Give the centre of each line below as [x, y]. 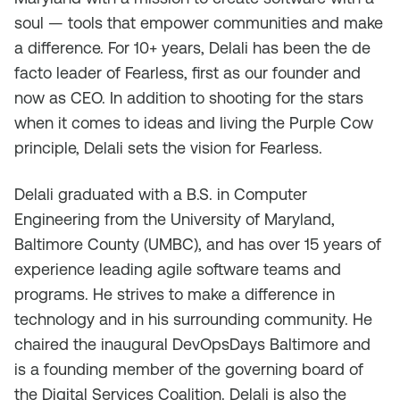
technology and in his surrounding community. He [193, 319]
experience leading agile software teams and [178, 269]
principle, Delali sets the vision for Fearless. [168, 148]
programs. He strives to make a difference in [175, 294]
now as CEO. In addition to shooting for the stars [189, 98]
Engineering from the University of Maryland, [175, 219]
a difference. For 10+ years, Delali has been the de [192, 48]
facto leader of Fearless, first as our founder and [187, 73]
